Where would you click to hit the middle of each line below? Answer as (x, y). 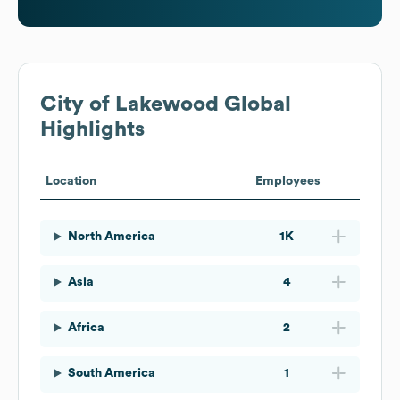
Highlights (92, 129)
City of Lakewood (129, 104)
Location (71, 181)
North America (111, 236)
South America (111, 373)
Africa (86, 327)
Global (255, 104)
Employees (287, 181)
